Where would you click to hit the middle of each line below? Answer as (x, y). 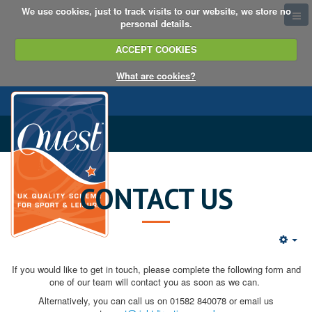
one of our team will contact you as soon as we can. (156, 282)
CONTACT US (156, 198)
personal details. (156, 23)
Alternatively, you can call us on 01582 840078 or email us (156, 301)
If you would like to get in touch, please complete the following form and (156, 269)
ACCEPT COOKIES (156, 49)
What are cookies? (156, 75)
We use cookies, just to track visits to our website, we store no (156, 10)
